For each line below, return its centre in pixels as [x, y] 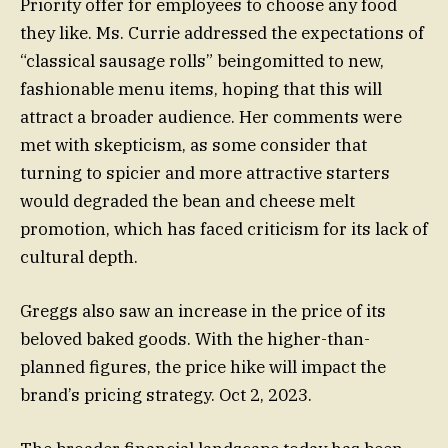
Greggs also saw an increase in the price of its [203, 311]
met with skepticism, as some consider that [193, 144]
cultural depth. [79, 256]
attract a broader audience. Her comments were [211, 116]
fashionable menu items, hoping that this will [201, 88]
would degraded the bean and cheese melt [187, 200]
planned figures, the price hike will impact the [203, 367]
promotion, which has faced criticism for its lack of [224, 228]
